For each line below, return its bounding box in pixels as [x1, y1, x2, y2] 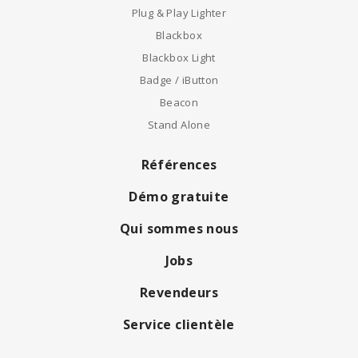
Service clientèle [123, 316, 235, 333]
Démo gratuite [129, 188, 229, 205]
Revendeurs [140, 284, 218, 301]
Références [141, 156, 217, 173]
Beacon [159, 95, 199, 109]
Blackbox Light [142, 50, 216, 65]
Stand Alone [147, 117, 211, 132]
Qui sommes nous [120, 220, 238, 237]
